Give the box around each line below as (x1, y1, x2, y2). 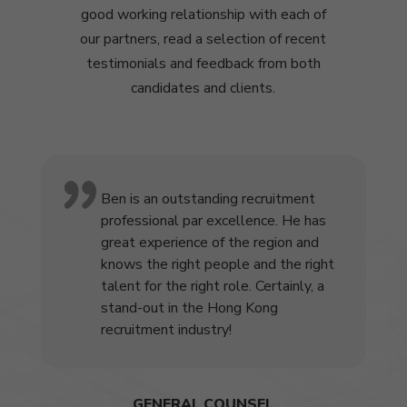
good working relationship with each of (80, 4, 326, 25)
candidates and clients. (131, 77, 276, 98)
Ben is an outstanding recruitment (100, 188, 315, 209)
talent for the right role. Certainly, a (100, 275, 324, 296)
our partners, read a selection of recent (80, 28, 327, 49)
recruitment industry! (100, 319, 232, 340)
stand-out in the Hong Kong (100, 297, 278, 318)
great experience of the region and (100, 232, 319, 253)
